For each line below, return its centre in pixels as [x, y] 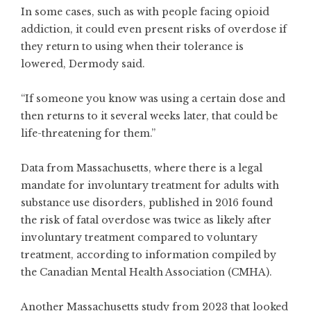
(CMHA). [250, 272]
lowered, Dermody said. [84, 64]
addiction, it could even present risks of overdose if [154, 29]
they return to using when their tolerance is [132, 47]
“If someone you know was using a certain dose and [153, 99]
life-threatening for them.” [88, 133]
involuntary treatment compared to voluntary [139, 237]
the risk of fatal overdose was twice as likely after [146, 220]
